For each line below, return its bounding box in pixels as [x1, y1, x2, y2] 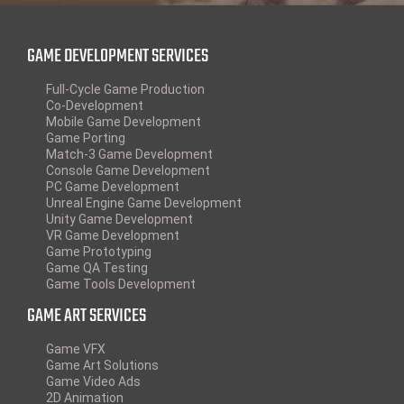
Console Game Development [45, 163, 210, 179]
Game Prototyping [45, 244, 151, 260]
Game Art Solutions [45, 358, 159, 373]
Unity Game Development [45, 212, 193, 227]
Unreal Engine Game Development [45, 196, 242, 211]
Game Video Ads [45, 374, 141, 390]
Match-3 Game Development [45, 147, 213, 162]
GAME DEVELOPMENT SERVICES [26, 41, 208, 72]
